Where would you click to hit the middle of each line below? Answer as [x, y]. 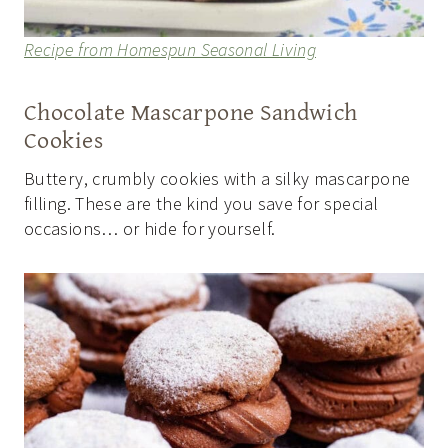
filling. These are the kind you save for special [201, 204]
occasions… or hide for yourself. [150, 229]
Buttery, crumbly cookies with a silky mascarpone [217, 179]
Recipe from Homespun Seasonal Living [170, 50]
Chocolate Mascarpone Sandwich [191, 112]
